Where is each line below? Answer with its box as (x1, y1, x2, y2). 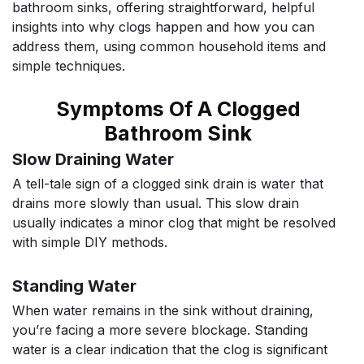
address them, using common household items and (12, 38, 326, 55)
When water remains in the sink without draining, (12, 302, 314, 319)
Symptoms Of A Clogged (55, 96, 301, 121)
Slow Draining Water (12, 149, 174, 169)
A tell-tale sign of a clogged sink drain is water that (12, 175, 323, 192)
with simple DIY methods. (12, 233, 167, 250)
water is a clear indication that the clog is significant (12, 341, 327, 358)
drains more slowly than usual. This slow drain (12, 194, 299, 211)
